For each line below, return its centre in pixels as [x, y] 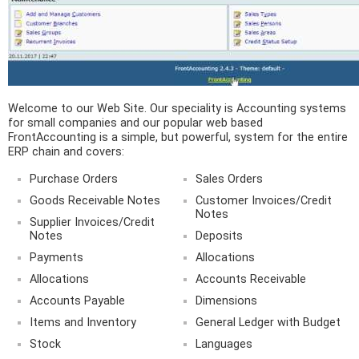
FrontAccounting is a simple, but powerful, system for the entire [178, 137]
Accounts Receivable [250, 279]
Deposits [219, 236]
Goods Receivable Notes [95, 201]
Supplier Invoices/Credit [92, 222]
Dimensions [226, 301]
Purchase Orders [73, 179]
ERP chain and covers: [66, 152]
